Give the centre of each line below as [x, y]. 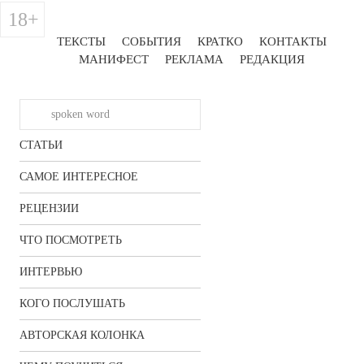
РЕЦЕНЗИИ [49, 208]
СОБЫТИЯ [152, 41]
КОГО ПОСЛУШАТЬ [72, 303]
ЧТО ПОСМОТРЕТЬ [71, 240]
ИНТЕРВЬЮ [51, 272]
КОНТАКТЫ [293, 41]
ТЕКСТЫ [81, 41]
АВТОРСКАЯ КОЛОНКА [82, 335]
